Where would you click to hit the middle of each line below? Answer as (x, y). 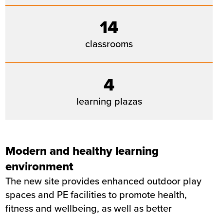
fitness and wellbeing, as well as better (89, 208)
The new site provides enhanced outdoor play (104, 181)
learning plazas (109, 101)
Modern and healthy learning (82, 151)
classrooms (109, 44)
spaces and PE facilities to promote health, (96, 194)
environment (40, 166)
